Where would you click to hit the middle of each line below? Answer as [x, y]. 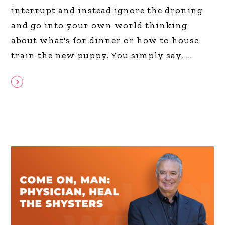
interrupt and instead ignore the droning [107, 10]
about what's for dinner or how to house [105, 40]
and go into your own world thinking [99, 25]
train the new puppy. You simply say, [99, 55]
